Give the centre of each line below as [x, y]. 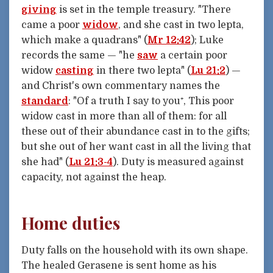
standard [45, 101]
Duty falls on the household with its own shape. [135, 251]
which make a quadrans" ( [84, 41]
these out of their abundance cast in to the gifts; [136, 132]
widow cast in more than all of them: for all [124, 117]
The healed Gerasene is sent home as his [119, 266]
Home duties [71, 223]
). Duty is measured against [178, 162]
